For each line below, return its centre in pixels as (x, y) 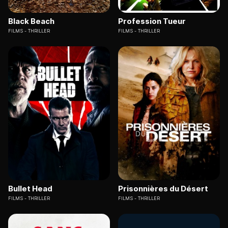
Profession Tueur (152, 21)
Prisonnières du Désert (163, 188)
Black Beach (31, 21)
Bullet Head (30, 188)
